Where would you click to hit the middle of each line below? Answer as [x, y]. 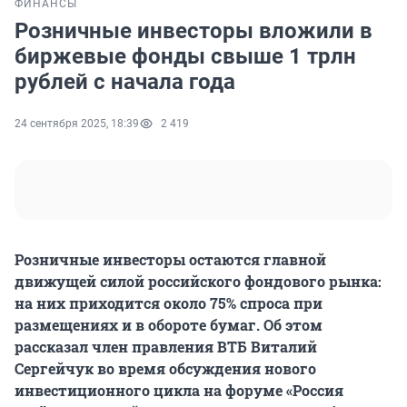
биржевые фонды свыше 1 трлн [185, 57]
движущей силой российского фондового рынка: [198, 282]
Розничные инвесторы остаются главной [170, 260]
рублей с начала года [125, 82]
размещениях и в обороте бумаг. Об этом [169, 325]
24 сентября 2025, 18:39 [77, 124]
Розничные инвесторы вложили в [194, 31]
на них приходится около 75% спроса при [169, 303]
